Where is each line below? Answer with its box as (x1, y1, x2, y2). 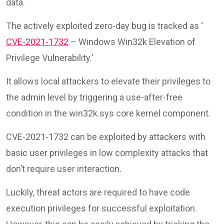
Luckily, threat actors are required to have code (6, 186, 190, 197)
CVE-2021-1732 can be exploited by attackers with (6, 131, 205, 142)
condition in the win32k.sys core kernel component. (6, 107, 210, 118)
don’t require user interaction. (6, 163, 121, 174)
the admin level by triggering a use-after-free (6, 91, 182, 102)
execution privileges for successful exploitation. (6, 202, 197, 213)
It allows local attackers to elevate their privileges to (6, 75, 210, 86)
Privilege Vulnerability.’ (6, 52, 93, 63)
